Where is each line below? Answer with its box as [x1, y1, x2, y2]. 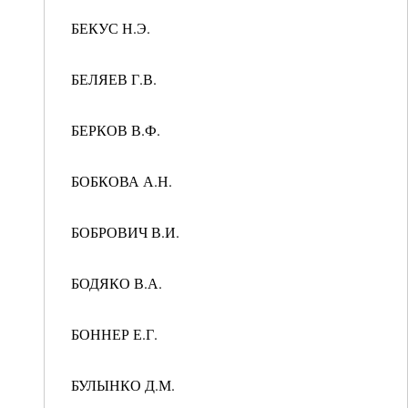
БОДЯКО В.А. [66, 273, 162, 292]
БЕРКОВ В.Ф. [66, 120, 160, 139]
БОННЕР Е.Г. [66, 324, 158, 343]
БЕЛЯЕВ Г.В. [66, 69, 157, 88]
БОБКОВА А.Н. [66, 171, 172, 190]
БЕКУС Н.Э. [66, 18, 150, 37]
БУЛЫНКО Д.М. [66, 375, 175, 394]
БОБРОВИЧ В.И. [66, 222, 179, 241]
